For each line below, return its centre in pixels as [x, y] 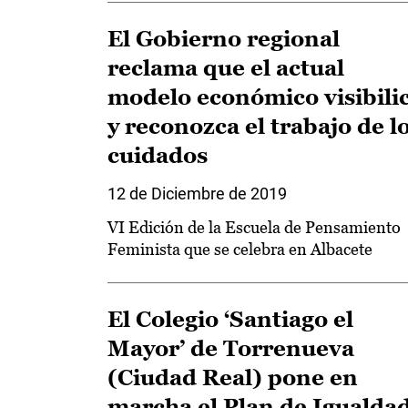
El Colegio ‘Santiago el [230, 319]
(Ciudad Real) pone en [233, 377]
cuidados [158, 155]
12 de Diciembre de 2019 [197, 194]
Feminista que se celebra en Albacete [240, 249]
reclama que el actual [226, 68]
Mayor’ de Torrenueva [231, 348]
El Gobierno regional [224, 39]
